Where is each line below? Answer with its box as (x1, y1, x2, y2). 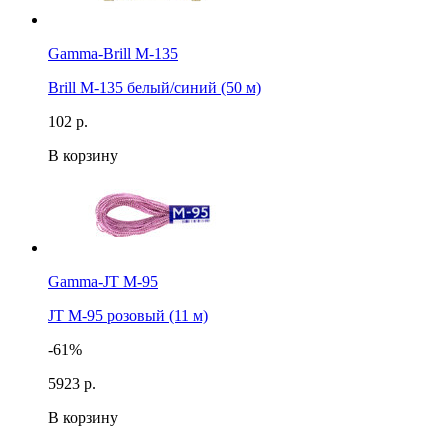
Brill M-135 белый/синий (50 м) (48, 78, 261, 96)
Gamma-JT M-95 (48, 272, 158, 290)
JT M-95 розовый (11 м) (48, 306, 208, 324)
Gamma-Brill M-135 (48, 44, 178, 62)
